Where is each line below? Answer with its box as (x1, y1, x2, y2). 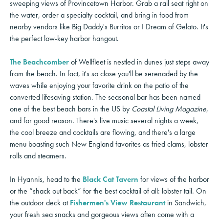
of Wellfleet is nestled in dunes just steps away (69, 56, 209, 67)
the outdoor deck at (10, 197, 70, 208)
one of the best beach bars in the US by (10, 103, 131, 114)
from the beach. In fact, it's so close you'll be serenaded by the (10, 68, 198, 79)
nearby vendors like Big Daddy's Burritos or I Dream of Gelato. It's (10, 21, 208, 32)
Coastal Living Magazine (131, 103, 206, 114)
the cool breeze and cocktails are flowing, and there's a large (10, 127, 196, 137)
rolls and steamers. (10, 150, 66, 161)
